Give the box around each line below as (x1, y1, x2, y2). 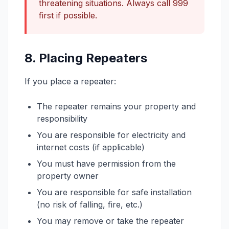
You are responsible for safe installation (37, 187, 192, 197)
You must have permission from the (37, 158, 176, 169)
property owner (37, 171, 99, 181)
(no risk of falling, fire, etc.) (37, 199, 143, 210)
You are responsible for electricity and (37, 130, 186, 140)
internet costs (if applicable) (37, 142, 145, 152)
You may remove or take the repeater (37, 216, 184, 226)
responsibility (37, 113, 87, 124)
